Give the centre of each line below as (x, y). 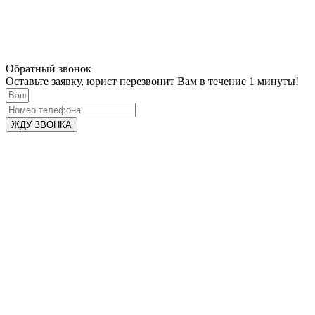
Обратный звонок (49, 69)
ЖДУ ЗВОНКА (41, 125)
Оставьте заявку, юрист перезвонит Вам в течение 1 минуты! (152, 82)
